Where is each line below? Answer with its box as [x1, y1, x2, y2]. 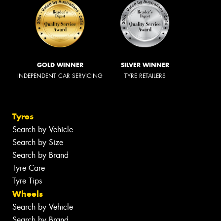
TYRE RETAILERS [124, 72, 166, 80]
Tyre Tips [12, 176, 42, 186]
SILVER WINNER [121, 61, 169, 69]
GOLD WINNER [37, 61, 83, 69]
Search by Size [12, 137, 63, 148]
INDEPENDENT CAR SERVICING [17, 72, 103, 80]
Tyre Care [12, 163, 45, 174]
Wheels [12, 188, 43, 200]
